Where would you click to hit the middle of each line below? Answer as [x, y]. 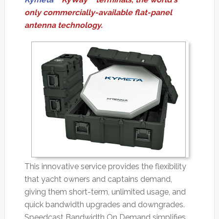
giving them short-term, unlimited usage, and [105, 192]
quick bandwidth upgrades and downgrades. [104, 204]
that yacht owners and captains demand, [98, 179]
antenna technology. [63, 25]
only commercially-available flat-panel [98, 12]
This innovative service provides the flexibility [105, 166]
